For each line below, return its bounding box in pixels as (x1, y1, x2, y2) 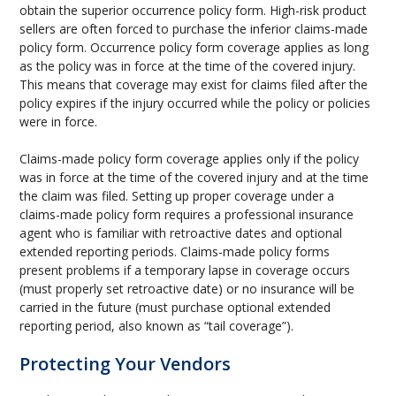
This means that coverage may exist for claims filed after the (19, 76, 369, 93)
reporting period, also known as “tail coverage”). (19, 317, 294, 334)
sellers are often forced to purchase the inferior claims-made (19, 20, 369, 37)
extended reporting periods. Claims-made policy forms (19, 243, 331, 260)
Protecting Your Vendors (19, 352, 232, 376)
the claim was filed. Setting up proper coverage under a (19, 187, 335, 204)
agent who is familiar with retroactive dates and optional (19, 225, 343, 241)
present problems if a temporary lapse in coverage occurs (19, 262, 351, 278)
